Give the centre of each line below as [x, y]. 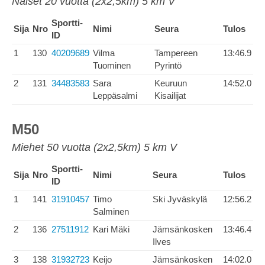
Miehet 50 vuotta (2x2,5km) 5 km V [94, 147]
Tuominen [112, 65]
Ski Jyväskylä [180, 199]
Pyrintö [168, 65]
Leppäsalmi [115, 96]
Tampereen [176, 53]
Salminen [111, 211]
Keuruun [171, 83]
